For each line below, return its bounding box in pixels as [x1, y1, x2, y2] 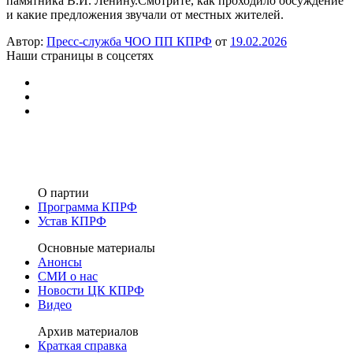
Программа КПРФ [38, 199, 137, 214]
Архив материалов [38, 324, 139, 338]
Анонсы [38, 255, 82, 269]
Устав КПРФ [38, 214, 106, 228]
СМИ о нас [38, 269, 98, 283]
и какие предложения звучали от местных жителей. [6, 7, 284, 21]
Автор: [6, 34, 46, 48]
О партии [38, 185, 89, 199]
